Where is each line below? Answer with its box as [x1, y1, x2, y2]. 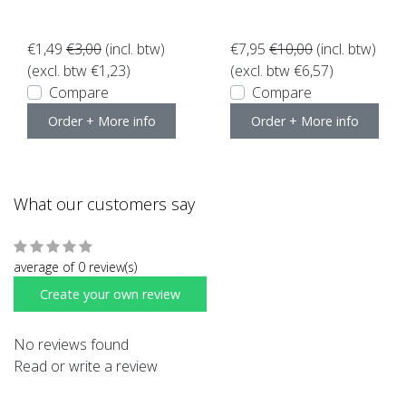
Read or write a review [14, 356, 158, 377]
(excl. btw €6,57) [230, 61, 333, 82]
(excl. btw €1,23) [27, 61, 130, 82]
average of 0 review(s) [14, 258, 137, 276]
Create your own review [40, 285, 180, 304]
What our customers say [14, 193, 195, 216]
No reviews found [14, 334, 129, 355]
